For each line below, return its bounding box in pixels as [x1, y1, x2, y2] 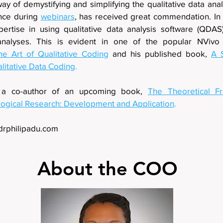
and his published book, [109, 49, 211, 58]
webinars [40, 11, 75, 21]
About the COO [37, 157, 178, 180]
